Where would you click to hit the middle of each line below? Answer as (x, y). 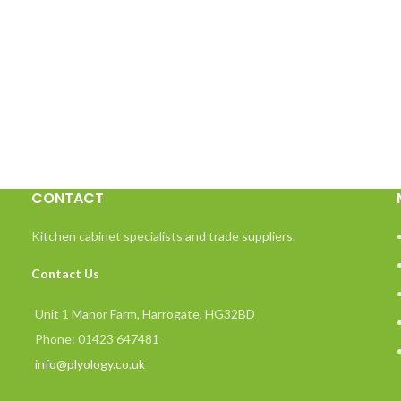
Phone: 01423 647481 (98, 339)
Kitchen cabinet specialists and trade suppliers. (164, 236)
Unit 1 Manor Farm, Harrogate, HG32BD (145, 314)
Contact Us (66, 273)
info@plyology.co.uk (90, 364)
